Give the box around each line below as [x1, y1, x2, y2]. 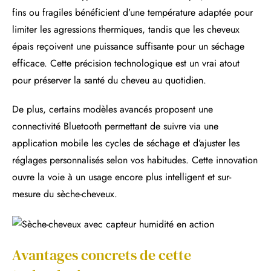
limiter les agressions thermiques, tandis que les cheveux [12, 22, 240, 37]
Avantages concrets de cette [12, 244, 191, 265]
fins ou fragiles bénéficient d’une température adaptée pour [12, 5, 253, 20]
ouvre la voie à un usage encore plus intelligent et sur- [12, 170, 231, 184]
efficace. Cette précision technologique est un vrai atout [12, 56, 240, 71]
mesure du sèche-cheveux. [12, 187, 117, 201]
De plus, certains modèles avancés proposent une [12, 102, 213, 117]
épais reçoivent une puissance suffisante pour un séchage [12, 39, 244, 54]
